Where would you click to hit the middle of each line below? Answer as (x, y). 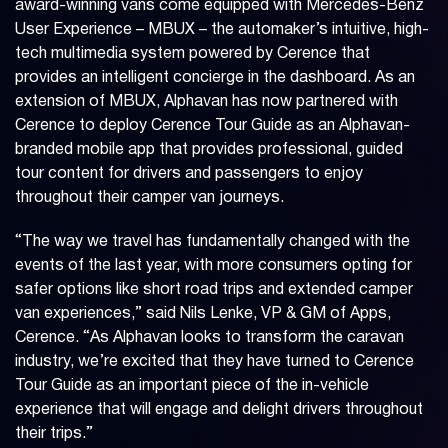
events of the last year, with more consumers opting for (213, 266)
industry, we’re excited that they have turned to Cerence (214, 362)
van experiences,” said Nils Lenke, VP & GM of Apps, (203, 314)
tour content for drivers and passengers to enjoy (189, 174)
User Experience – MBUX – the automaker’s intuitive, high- (222, 30)
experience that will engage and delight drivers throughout (219, 410)
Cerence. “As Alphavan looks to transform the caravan (209, 338)
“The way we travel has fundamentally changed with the (212, 242)
